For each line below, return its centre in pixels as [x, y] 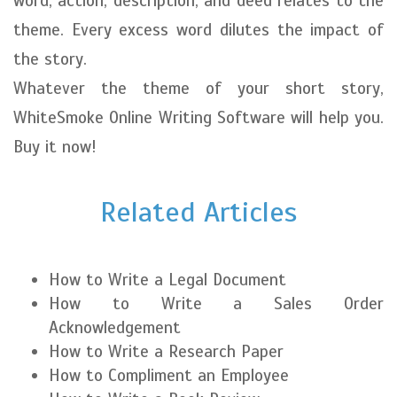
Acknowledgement [115, 327]
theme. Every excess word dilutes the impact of [198, 30]
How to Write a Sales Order [216, 304]
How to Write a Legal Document [167, 280]
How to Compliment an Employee [169, 375]
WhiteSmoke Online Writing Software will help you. [198, 117]
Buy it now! [55, 147]
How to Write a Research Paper [166, 351]
